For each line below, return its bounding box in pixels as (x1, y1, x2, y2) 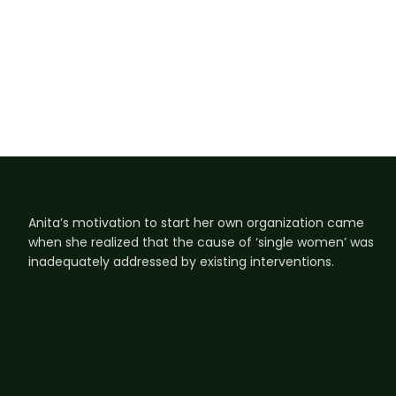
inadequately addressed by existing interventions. (28, 253, 334, 271)
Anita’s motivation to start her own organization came (28, 214, 364, 232)
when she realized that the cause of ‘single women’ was (28, 233, 374, 252)
